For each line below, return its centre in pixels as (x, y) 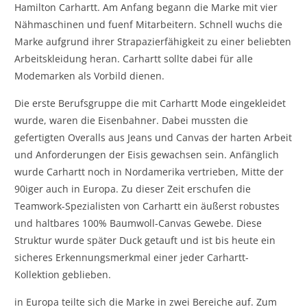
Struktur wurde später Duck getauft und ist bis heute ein (145, 240)
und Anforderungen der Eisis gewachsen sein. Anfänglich (147, 154)
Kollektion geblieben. (63, 274)
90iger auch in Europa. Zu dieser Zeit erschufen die (133, 188)
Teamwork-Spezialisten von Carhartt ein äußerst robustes (147, 206)
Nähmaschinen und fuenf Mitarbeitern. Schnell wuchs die (149, 24)
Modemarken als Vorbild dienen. (90, 75)
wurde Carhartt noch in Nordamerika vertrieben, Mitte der (149, 171)
